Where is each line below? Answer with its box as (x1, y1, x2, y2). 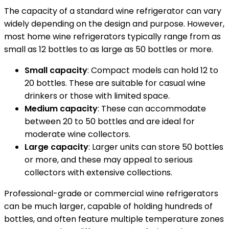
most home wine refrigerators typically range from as (4, 31, 221, 42)
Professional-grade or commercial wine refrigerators (4, 188, 218, 199)
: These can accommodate (98, 103, 206, 114)
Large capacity (25, 141, 88, 153)
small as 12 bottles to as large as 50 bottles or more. (4, 43, 213, 55)
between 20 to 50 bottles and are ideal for (25, 116, 195, 127)
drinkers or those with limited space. (25, 90, 170, 102)
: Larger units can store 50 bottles (88, 141, 223, 153)
